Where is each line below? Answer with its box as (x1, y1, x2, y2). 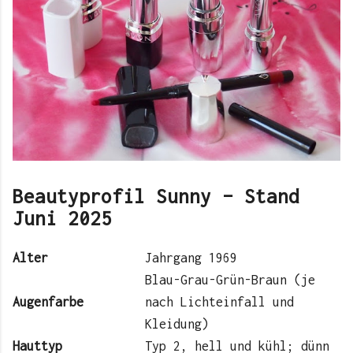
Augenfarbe (13, 294, 84, 309)
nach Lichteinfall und (145, 294, 294, 309)
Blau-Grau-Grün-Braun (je (145, 272, 315, 287)
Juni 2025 (13, 206, 112, 229)
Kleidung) (145, 316, 209, 331)
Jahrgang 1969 (145, 250, 237, 265)
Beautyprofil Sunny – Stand (13, 184, 299, 207)
